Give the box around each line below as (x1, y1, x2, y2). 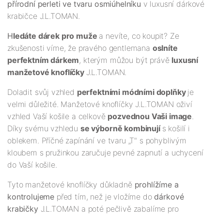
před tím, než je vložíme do (54, 192, 155, 202)
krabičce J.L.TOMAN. (7, 11, 80, 21)
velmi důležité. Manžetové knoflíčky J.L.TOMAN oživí (7, 99, 192, 109)
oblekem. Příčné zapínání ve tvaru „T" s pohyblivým (7, 136, 186, 146)
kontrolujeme (7, 192, 55, 202)
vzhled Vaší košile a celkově (7, 111, 108, 122)
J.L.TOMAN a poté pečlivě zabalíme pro (38, 204, 179, 214)
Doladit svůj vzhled (7, 87, 77, 97)
